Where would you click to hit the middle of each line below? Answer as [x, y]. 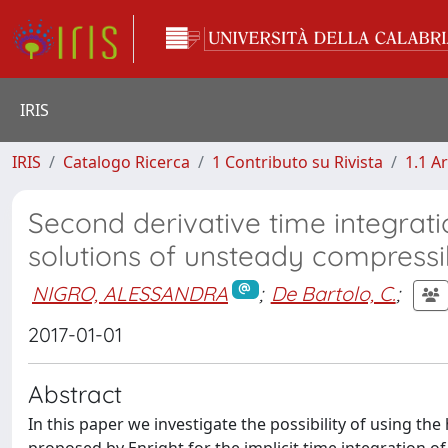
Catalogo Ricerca [126, 162]
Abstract [75, 394]
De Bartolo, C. [333, 293]
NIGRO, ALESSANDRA [130, 293]
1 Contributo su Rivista [297, 162]
